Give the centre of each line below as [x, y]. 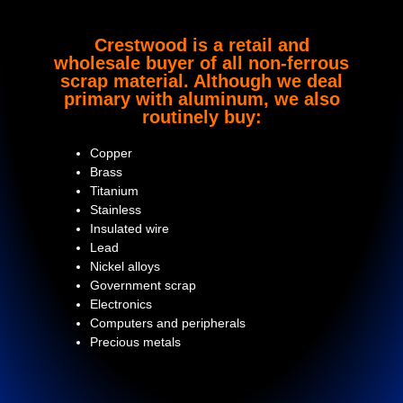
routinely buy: [201, 117]
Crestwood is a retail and [201, 45]
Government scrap [143, 286]
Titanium [114, 191]
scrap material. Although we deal [201, 81]
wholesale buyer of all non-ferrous [201, 63]
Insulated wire [130, 229]
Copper [111, 153]
